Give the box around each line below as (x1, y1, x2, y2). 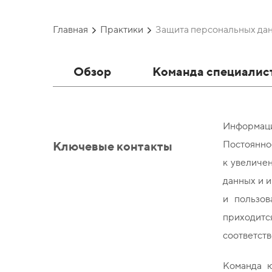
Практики (100, 24, 143, 35)
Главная (53, 24, 88, 35)
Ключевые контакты (53, 138, 172, 154)
